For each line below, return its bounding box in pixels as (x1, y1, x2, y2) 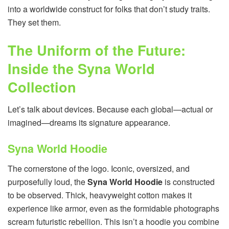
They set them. (8, 16, 61, 28)
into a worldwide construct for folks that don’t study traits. (8, 3, 210, 15)
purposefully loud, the (8, 175, 87, 188)
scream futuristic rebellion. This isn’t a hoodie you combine (8, 215, 219, 227)
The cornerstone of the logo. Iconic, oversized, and (8, 162, 190, 174)
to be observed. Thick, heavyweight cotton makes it (8, 189, 192, 201)
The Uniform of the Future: (8, 39, 186, 60)
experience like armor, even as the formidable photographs (8, 202, 219, 214)
